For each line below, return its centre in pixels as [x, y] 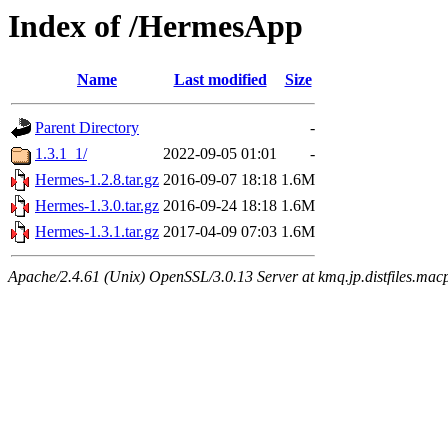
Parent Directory [87, 128]
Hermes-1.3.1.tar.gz [97, 232]
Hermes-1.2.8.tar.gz [97, 180]
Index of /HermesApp [155, 26]
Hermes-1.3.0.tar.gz [97, 206]
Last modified [220, 80]
